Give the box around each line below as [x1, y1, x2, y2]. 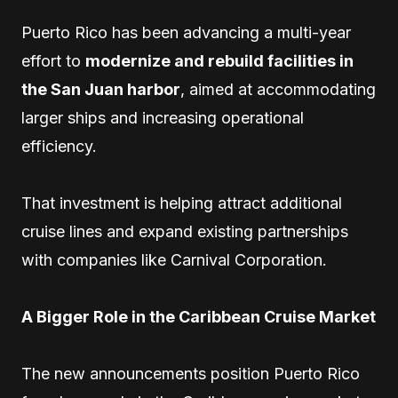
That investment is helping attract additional [21, 194, 342, 212]
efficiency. [21, 137, 97, 155]
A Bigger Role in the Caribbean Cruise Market [21, 307, 376, 326]
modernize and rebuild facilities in [85, 52, 354, 70]
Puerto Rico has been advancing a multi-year [21, 23, 351, 42]
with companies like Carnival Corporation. [21, 251, 327, 269]
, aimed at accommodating [180, 80, 376, 99]
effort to [21, 52, 85, 70]
